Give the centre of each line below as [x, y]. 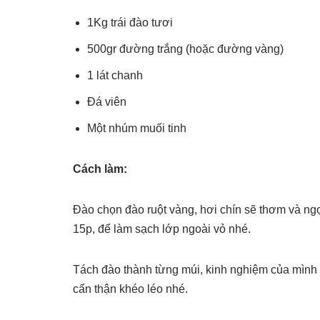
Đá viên [107, 102]
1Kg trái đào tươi [130, 22]
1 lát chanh [115, 75]
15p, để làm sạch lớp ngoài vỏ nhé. [162, 229]
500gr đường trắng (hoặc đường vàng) [185, 49]
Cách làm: [100, 169]
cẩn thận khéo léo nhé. [130, 289]
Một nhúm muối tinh [137, 128]
